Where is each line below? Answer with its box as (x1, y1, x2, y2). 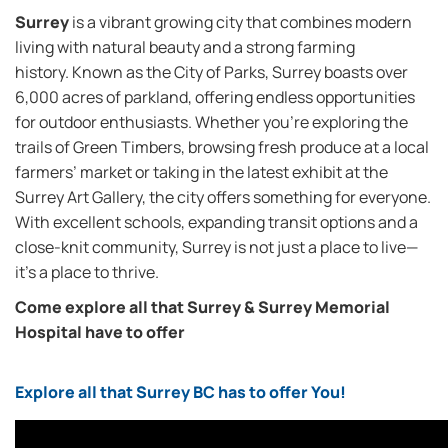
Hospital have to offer (15, 321, 185, 343)
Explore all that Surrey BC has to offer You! (15, 381, 346, 403)
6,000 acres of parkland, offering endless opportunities (15, 86, 415, 108)
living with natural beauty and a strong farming (15, 36, 355, 58)
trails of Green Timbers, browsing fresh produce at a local (15, 136, 429, 158)
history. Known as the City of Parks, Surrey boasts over (15, 61, 408, 83)
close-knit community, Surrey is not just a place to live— (15, 236, 418, 258)
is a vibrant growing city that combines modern (69, 11, 412, 33)
